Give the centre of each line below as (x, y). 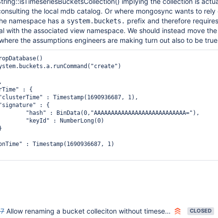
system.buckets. (96, 21)
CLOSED (201, 211)
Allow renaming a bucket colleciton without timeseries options (86, 211)
